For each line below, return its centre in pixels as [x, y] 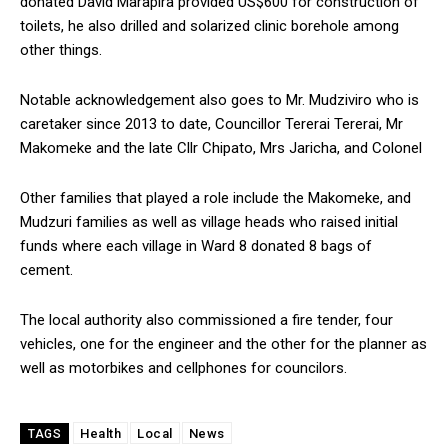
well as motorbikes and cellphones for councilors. [183, 367]
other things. [61, 49]
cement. [46, 269]
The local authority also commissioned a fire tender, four [206, 319]
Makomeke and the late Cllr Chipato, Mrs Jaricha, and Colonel [221, 147]
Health [100, 433]
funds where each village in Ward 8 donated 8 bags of [196, 245]
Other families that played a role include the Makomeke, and [215, 197]
